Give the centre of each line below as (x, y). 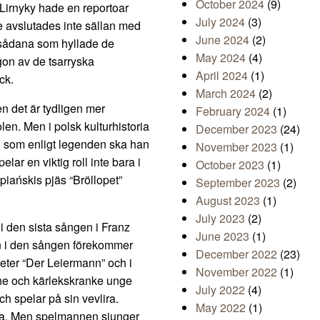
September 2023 (238, 183)
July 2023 (220, 219)
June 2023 (222, 236)
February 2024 (233, 111)
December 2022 (236, 254)
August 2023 (228, 201)
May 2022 (221, 308)
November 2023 (236, 147)
